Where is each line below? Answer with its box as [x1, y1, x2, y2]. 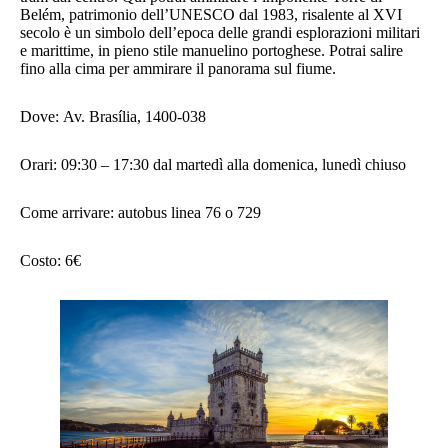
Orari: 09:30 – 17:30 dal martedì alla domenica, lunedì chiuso [20, 156, 410, 174]
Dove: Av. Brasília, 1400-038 [20, 108, 210, 126]
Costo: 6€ [20, 252, 85, 270]
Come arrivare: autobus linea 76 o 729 [20, 204, 261, 222]
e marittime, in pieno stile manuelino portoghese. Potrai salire [20, 42, 403, 60]
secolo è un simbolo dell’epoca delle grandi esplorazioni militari [20, 24, 420, 42]
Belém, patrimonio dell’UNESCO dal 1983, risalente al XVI [20, 6, 402, 24]
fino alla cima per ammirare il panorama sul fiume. [20, 60, 340, 78]
